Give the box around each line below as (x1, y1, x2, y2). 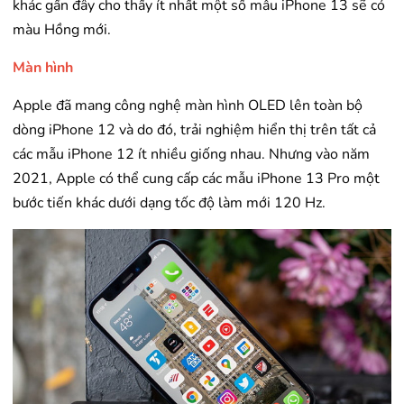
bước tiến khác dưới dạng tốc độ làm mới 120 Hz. (13, 193, 326, 214)
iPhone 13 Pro (257, 169, 350, 189)
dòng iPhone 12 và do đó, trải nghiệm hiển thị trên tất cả (13, 120, 376, 141)
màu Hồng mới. (13, 20, 111, 41)
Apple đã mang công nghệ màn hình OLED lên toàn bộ (13, 96, 363, 116)
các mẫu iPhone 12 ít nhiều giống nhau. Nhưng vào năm (13, 144, 370, 165)
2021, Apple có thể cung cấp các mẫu (13, 169, 257, 189)
